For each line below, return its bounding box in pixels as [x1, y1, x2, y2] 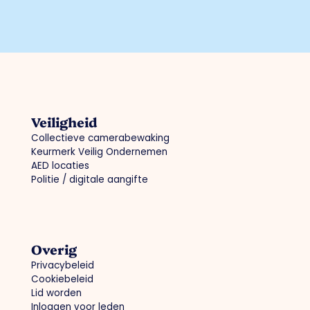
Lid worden [30, 286, 82, 300]
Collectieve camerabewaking [30, 131, 170, 145]
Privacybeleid [30, 259, 94, 273]
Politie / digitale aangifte [30, 173, 148, 187]
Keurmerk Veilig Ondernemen [30, 145, 167, 159]
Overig [30, 240, 77, 259]
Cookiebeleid [30, 273, 93, 286]
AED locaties [30, 159, 89, 173]
